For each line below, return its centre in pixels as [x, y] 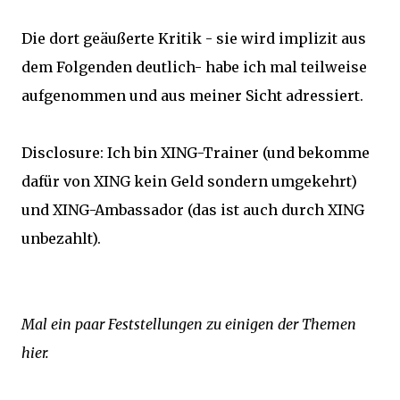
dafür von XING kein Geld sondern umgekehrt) [189, 181]
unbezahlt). [61, 238]
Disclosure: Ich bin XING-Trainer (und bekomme [196, 153]
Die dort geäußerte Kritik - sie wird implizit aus [194, 38]
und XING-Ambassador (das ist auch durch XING [193, 210]
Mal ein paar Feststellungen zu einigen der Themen [189, 324]
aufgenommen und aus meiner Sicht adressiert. [192, 96]
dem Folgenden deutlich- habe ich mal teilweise [194, 67]
